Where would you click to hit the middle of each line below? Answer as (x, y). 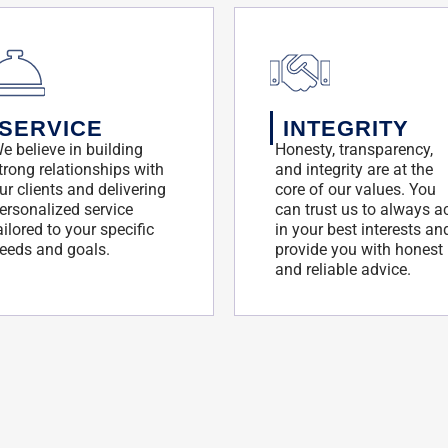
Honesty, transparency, (354, 149)
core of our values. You (355, 189)
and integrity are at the (354, 169)
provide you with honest (359, 249)
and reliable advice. (343, 269)
